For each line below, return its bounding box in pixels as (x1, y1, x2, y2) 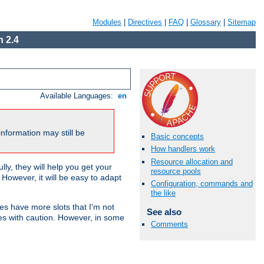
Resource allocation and (151, 157, 233, 166)
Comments (151, 219, 188, 229)
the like (151, 188, 176, 197)
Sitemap (227, 18, 256, 27)
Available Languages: (40, 91, 116, 101)
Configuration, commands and (151, 179, 253, 188)
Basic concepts (151, 132, 204, 141)
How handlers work (151, 144, 215, 154)
